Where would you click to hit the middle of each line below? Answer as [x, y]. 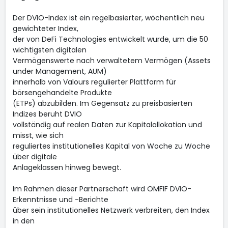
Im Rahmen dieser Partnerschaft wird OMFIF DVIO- [102, 189]
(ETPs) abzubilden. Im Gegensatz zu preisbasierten [102, 103]
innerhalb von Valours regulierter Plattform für [94, 82]
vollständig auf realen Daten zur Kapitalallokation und [107, 125]
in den [23, 221]
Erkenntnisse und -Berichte [60, 199]
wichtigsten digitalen [49, 50]
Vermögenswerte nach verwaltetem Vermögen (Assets [111, 61]
